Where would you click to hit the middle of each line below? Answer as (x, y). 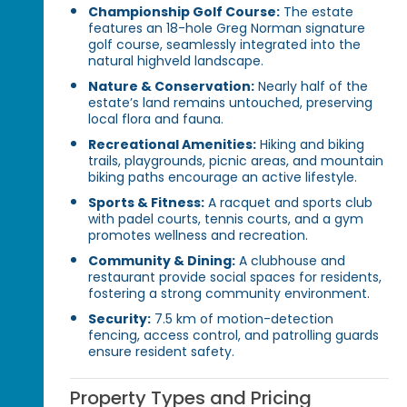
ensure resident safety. (162, 352)
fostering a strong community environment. (229, 294)
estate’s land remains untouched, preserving (231, 103)
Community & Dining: (162, 261)
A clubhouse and (291, 261)
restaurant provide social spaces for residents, (235, 278)
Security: (120, 319)
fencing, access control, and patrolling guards (234, 336)
